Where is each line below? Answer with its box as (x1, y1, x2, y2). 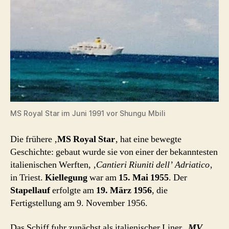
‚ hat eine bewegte (115, 133, 181, 146)
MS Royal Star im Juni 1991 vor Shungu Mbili (10, 109, 166, 118)
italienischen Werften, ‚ (10, 159, 96, 171)
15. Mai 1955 (119, 172, 169, 184)
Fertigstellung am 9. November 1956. (10, 197, 148, 210)
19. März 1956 (96, 185, 152, 197)
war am (87, 172, 119, 184)
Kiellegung (45, 172, 87, 184)
